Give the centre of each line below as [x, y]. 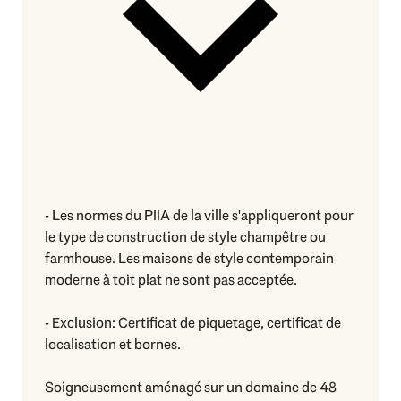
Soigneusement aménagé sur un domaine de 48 [191, 387]
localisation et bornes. [113, 344]
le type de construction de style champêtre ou [185, 236]
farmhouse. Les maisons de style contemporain [189, 258]
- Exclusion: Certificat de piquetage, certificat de [193, 322]
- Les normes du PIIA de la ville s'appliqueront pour [199, 215]
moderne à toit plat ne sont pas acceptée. [171, 279]
